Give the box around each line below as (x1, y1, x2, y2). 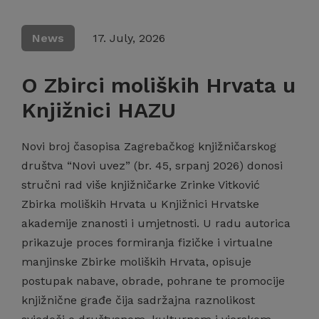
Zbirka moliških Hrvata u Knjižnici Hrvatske (21, 197, 259, 211)
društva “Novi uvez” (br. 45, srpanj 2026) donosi (21, 159, 283, 172)
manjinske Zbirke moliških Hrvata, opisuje (21, 255, 251, 268)
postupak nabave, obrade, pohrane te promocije (21, 274, 285, 288)
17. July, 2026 (93, 31, 165, 45)
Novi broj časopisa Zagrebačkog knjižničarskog (21, 140, 276, 153)
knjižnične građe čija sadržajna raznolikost (21, 293, 255, 307)
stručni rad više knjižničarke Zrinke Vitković (21, 178, 263, 192)
